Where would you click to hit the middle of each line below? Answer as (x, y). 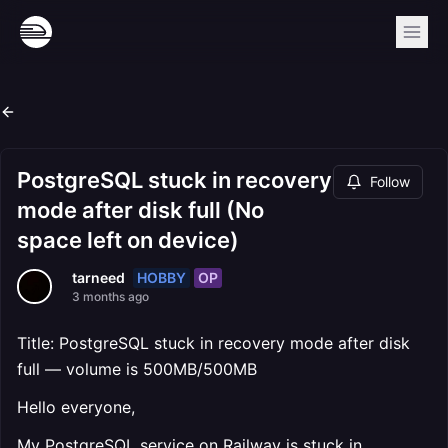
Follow (390, 181)
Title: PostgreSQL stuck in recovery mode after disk (213, 343)
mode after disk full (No (140, 210)
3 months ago (110, 296)
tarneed (98, 277)
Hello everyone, (76, 407)
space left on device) (128, 240)
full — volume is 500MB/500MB (137, 369)
